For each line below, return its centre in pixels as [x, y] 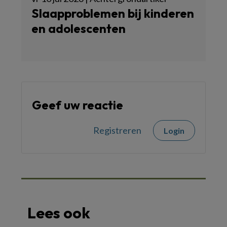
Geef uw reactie [78, 105]
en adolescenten [79, 28]
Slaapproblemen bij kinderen [113, 13]
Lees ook [59, 213]
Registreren [117, 130]
